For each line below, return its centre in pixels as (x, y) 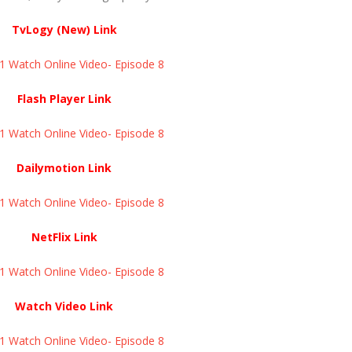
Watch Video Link (64, 306)
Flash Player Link (64, 98)
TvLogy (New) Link (64, 29)
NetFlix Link (64, 236)
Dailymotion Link (64, 167)
